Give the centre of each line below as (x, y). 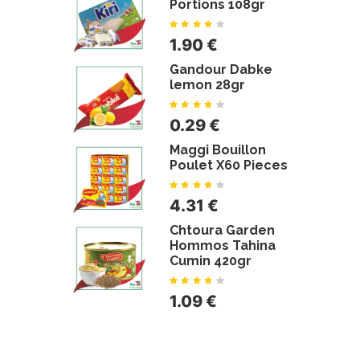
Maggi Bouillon (218, 150)
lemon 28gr (207, 85)
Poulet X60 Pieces (229, 165)
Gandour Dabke (221, 70)
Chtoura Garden (222, 230)
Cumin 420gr (211, 261)
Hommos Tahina (223, 245)
